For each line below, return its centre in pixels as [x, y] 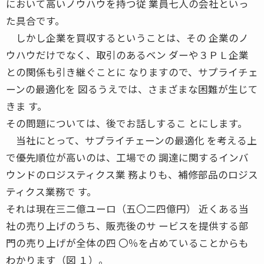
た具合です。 [35, 20]
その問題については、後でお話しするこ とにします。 [127, 123]
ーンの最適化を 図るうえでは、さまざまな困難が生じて [132, 89]
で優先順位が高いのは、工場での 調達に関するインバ [127, 157]
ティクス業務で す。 [51, 191]
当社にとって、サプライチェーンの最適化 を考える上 [131, 140]
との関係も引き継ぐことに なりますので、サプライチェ [132, 72]
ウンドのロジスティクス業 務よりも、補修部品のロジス [132, 174]
